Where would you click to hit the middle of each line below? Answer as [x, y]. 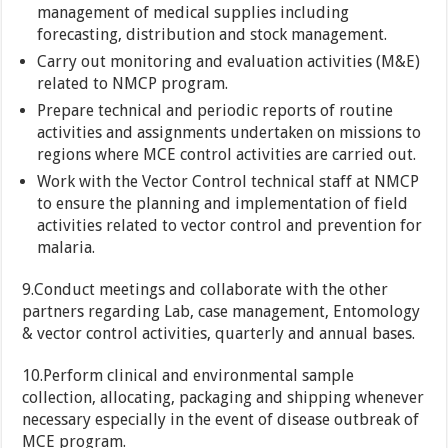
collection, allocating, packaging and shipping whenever [223, 398]
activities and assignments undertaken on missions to [229, 133]
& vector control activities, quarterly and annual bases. [219, 334]
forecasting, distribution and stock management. [212, 35]
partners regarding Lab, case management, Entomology [221, 312]
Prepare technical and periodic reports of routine [215, 111]
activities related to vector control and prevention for [230, 226]
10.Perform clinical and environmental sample [188, 376]
